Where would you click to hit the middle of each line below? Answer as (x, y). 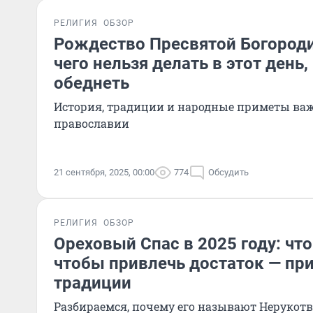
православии (92, 123)
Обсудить (228, 172)
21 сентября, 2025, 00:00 (104, 172)
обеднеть (92, 83)
